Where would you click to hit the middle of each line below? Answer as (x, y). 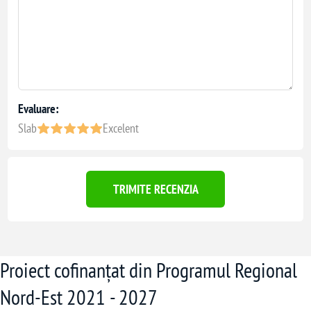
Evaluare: (39, 109)
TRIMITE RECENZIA (155, 189)
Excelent (121, 128)
